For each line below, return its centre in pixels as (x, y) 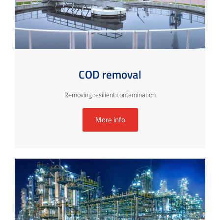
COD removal (110, 75)
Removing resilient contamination (110, 96)
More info (110, 120)
